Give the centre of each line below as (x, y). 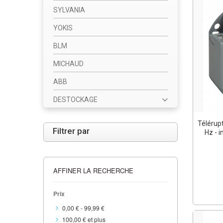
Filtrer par (71, 131)
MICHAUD (68, 64)
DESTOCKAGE (75, 100)
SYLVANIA (69, 10)
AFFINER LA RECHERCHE (93, 170)
